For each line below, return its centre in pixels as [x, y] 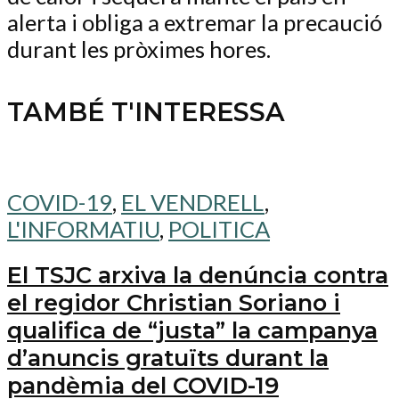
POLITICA [219, 228]
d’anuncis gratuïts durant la [168, 357]
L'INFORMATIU [83, 228]
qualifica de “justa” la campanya [192, 330]
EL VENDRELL [193, 202]
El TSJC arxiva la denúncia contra [198, 274]
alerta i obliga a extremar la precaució [195, 22]
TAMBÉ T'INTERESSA [146, 112]
